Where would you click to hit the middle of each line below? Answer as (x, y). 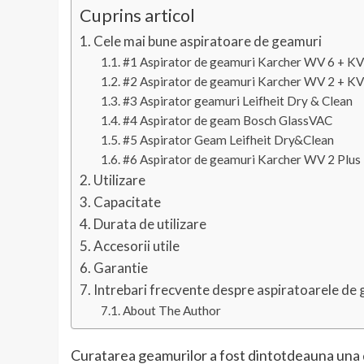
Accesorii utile (137, 246)
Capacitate (128, 202)
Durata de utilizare (150, 224)
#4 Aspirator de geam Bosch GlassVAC (227, 120)
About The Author (171, 310)
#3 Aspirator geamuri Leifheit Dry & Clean (237, 101)
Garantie (121, 268)
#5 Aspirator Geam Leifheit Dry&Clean (228, 140)
